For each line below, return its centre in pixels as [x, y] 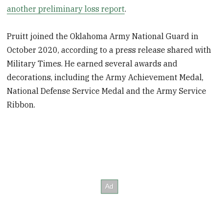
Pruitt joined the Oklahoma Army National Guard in [103, 36]
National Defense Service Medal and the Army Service [107, 91]
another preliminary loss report [66, 9]
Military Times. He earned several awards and [92, 64]
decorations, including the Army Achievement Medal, [105, 77]
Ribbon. [21, 105]
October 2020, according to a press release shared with [109, 50]
